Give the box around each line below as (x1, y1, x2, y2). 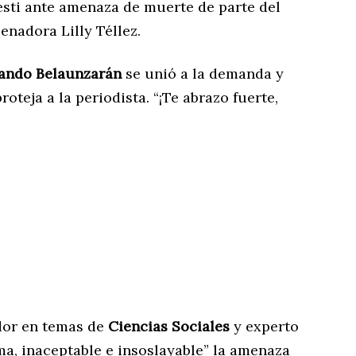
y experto (230, 316, 299, 335)
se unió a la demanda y (122, 64, 284, 83)
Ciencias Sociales (108, 316, 230, 335)
